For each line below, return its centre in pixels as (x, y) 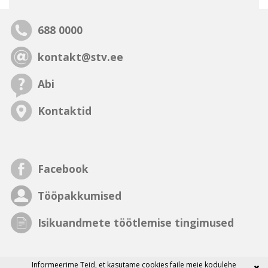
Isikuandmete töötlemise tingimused (136, 223)
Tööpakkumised (80, 196)
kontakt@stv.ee (81, 57)
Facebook (63, 169)
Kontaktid (65, 111)
